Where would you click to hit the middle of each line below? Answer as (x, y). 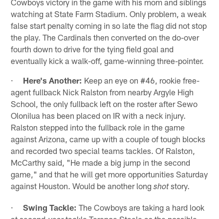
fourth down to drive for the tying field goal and (92, 49)
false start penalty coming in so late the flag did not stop (109, 25)
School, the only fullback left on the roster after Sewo (104, 103)
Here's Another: (53, 80)
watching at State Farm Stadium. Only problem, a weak (109, 13)
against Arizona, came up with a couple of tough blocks (108, 139)
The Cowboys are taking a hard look (141, 207)
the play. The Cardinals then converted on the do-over (105, 37)
